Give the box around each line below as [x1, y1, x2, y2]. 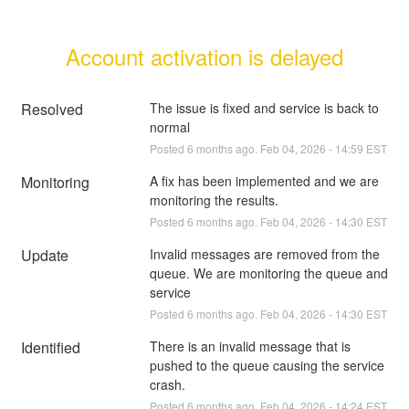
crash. [149, 374, 185, 393]
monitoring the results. [149, 190, 278, 209]
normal [149, 117, 190, 136]
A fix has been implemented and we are [149, 171, 379, 190]
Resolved [21, 98, 84, 120]
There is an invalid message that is [149, 336, 351, 355]
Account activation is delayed [66, 39, 343, 72]
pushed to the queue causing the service [149, 355, 384, 374]
